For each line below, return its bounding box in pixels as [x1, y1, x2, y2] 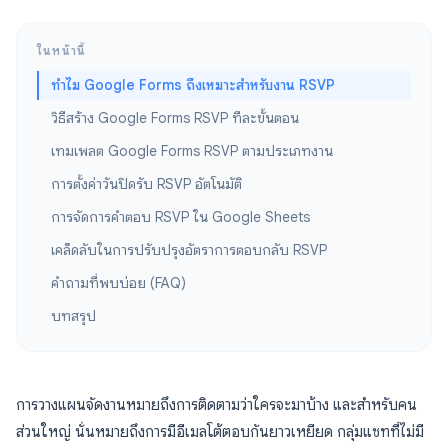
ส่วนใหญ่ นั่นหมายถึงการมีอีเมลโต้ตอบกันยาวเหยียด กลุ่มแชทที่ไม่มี [16, 423, 424, 441]
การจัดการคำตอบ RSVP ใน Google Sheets [51, 208, 310, 226]
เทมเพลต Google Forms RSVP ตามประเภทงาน [51, 142, 333, 160]
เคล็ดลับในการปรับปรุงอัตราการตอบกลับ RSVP [51, 241, 327, 259]
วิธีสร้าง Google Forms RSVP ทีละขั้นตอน [51, 109, 299, 127]
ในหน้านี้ [37, 43, 87, 58]
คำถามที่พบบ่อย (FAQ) [51, 274, 186, 292]
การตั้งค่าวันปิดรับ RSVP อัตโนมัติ [51, 175, 242, 193]
